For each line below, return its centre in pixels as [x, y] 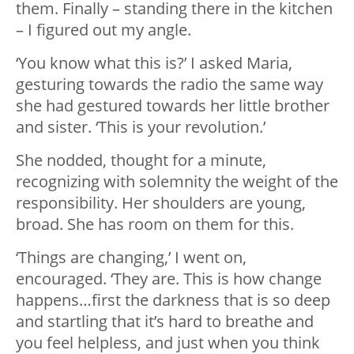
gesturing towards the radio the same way [169, 85]
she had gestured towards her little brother [173, 106]
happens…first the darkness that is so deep [173, 300]
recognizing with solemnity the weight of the [177, 182]
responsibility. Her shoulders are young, [161, 203]
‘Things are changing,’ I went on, [131, 258]
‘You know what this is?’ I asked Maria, [154, 63]
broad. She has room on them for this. [155, 224]
